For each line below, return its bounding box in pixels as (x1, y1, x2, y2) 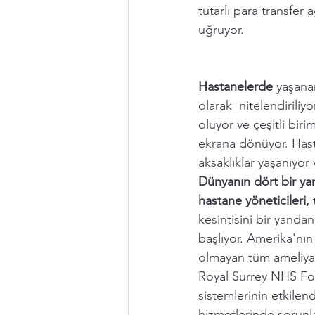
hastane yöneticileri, (198, 193, 309, 208)
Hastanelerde (198, 79, 276, 94)
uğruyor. (198, 22, 247, 37)
